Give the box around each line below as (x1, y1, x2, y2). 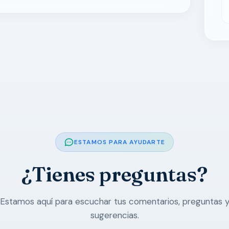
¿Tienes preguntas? (21, 162, 208, 187)
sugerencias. (90, 210, 139, 221)
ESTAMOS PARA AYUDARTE (74, 138, 166, 146)
